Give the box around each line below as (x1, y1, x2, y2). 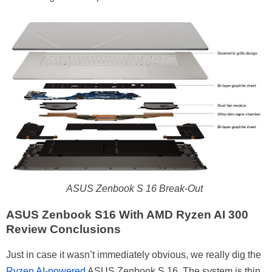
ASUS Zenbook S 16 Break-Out (66, 183, 203, 194)
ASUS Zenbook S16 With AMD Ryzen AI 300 (6, 208, 248, 221)
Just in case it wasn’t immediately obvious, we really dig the (6, 250, 261, 260)
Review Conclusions (6, 222, 121, 236)
